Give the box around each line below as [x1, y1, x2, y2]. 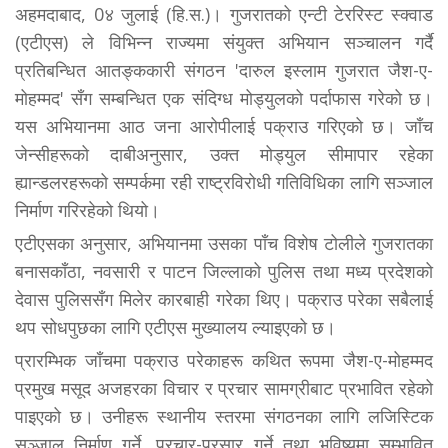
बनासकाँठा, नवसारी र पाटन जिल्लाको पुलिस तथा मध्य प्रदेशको [15, 258, 433, 283]
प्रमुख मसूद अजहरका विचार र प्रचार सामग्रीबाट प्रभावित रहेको [15, 375, 433, 400]
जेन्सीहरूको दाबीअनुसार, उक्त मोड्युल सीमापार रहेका [15, 141, 433, 166]
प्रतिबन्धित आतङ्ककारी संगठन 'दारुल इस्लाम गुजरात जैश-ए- [15, 57, 433, 82]
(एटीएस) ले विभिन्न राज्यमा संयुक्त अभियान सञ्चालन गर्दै [15, 29, 433, 54]
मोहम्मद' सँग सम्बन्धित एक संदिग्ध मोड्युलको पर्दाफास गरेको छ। [15, 85, 433, 110]
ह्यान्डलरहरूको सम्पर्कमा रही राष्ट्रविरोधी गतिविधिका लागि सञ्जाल [15, 169, 433, 194]
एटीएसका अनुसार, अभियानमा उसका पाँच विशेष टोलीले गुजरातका [15, 230, 433, 255]
